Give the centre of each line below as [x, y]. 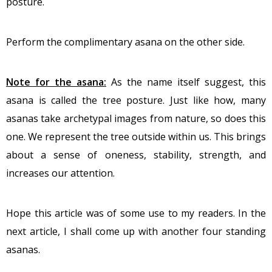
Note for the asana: [56, 82]
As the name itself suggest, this [186, 82]
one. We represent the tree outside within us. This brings [136, 137]
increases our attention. [60, 173]
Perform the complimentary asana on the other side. [125, 42]
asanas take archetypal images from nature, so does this [136, 119]
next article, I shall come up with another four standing [136, 232]
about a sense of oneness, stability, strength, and [136, 155]
